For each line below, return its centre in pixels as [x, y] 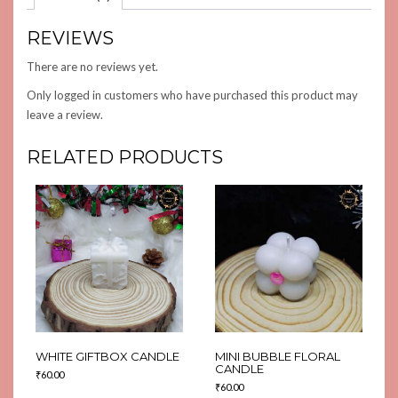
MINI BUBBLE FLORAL [277, 356]
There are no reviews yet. [92, 67]
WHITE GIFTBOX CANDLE [107, 356]
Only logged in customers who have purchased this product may [192, 96]
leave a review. [65, 115]
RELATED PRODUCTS [125, 158]
